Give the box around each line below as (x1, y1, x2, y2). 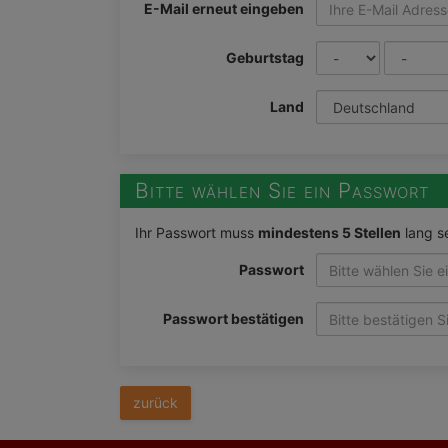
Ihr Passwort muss (135, 224, 258, 241)
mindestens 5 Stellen (258, 224, 401, 241)
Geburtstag (226, 49, 304, 66)
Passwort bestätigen (163, 310, 304, 327)
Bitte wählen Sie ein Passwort (135, 178, 430, 203)
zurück (133, 394, 178, 411)
